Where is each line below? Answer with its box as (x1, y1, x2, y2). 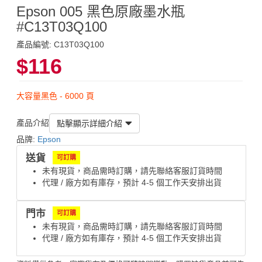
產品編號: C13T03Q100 (16, 39, 104, 49)
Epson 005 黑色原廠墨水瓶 (16, 3, 185, 19)
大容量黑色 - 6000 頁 (16, 91, 94, 101)
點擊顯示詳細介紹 (57, 118, 122, 128)
